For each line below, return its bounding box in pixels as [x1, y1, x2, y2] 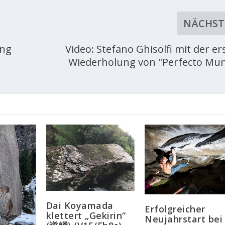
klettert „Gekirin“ [46, 209, 126, 221]
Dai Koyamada [46, 199, 114, 211]
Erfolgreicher [145, 202, 205, 215]
